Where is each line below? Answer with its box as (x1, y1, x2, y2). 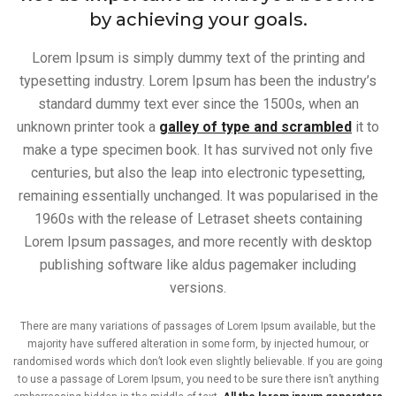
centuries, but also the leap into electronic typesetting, (31, 164, 365, 181)
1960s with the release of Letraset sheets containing (34, 210, 362, 227)
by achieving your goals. (88, 9, 308, 30)
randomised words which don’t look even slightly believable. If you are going (13, 355, 383, 368)
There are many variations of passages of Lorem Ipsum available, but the (20, 320, 376, 332)
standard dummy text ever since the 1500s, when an (37, 95, 359, 112)
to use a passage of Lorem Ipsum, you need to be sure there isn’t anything (17, 373, 379, 385)
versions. (170, 279, 226, 296)
